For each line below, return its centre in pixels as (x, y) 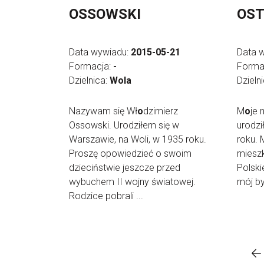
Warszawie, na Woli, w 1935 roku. (138, 139)
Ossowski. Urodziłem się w (124, 125)
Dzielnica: (89, 80)
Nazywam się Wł (103, 111)
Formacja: (91, 66)
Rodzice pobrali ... (106, 196)
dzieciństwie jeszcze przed (125, 168)
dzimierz (161, 111)
